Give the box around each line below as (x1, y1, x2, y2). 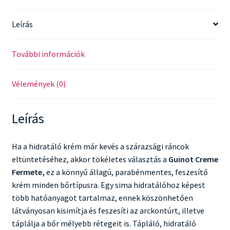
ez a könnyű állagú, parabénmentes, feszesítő (44, 166, 208, 177)
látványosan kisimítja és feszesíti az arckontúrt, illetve (11, 205, 204, 216)
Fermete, (11, 166, 45, 177)
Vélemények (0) (11, 78, 66, 89)
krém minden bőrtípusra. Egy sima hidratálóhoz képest (11, 179, 205, 190)
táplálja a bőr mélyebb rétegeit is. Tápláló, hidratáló (11, 218, 196, 228)
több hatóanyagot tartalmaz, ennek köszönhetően (11, 192, 193, 203)
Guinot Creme (168, 154, 218, 164)
